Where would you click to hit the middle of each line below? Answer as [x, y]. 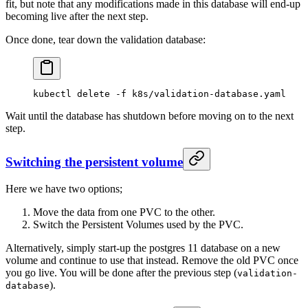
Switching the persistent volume [94, 162]
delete [91, 93]
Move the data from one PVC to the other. [124, 212]
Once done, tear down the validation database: [106, 39]
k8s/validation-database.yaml [206, 93]
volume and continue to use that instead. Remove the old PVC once [152, 261]
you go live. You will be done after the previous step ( [121, 273]
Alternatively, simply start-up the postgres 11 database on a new [143, 248]
